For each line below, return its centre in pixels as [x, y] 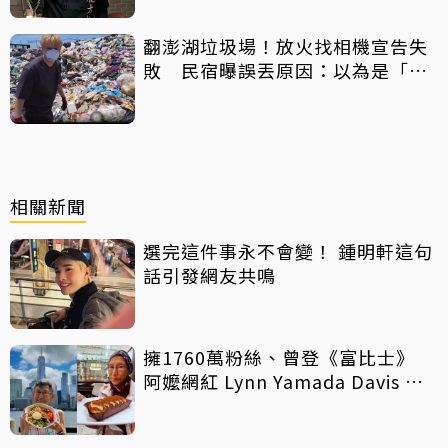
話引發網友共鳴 [209, 274]
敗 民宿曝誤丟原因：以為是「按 [285, 69]
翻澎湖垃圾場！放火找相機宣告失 [285, 45]
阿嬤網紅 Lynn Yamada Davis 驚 [283, 380]
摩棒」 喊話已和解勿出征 [257, 93]
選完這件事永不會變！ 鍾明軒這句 [288, 250]
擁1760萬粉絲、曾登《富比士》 [279, 356]
